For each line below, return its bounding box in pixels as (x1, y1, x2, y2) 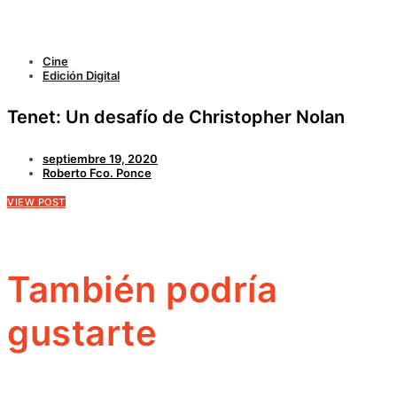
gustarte (7, 311, 157, 355)
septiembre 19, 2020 (43, 151, 158, 166)
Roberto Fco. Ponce (43, 165, 152, 180)
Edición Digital (43, 68, 120, 83)
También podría (7, 268, 277, 312)
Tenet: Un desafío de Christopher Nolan (7, 105, 345, 128)
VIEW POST (7, 195, 66, 208)
